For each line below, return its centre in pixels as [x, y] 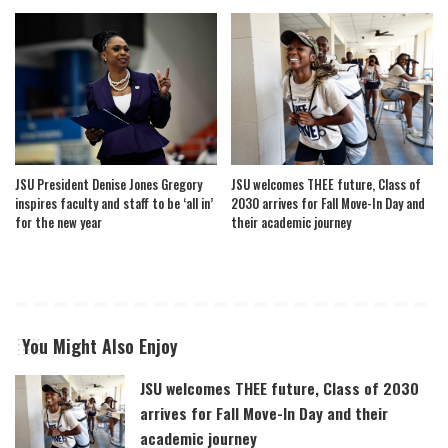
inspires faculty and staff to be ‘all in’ [114, 202]
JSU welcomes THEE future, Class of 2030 [279, 387]
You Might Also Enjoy [100, 345]
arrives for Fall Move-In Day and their [264, 412]
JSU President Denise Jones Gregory [108, 183]
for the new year [58, 221]
